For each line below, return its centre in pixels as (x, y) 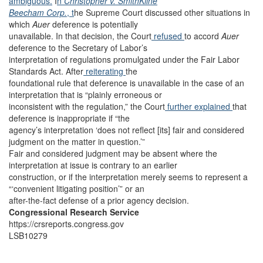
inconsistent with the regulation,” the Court (87, 106)
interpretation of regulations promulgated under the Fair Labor (124, 59)
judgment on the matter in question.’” (77, 141)
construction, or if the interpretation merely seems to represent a (128, 177)
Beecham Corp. (38, 12)
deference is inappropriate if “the (69, 118)
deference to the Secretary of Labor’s (78, 48)
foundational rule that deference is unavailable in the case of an (127, 83)
